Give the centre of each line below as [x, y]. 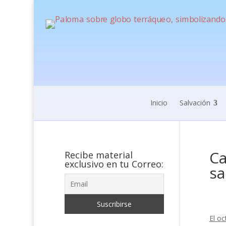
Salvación [195, 103]
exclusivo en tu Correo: [114, 164]
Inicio [159, 103]
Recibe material [98, 155]
